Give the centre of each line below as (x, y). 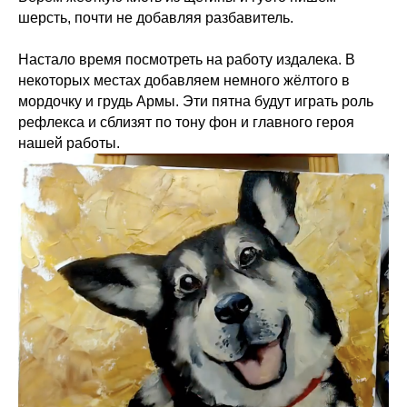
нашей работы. (69, 144)
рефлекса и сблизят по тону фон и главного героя (186, 123)
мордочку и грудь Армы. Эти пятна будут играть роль (196, 102)
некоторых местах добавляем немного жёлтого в (184, 81)
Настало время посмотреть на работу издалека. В (187, 60)
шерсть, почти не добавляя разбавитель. (156, 18)
